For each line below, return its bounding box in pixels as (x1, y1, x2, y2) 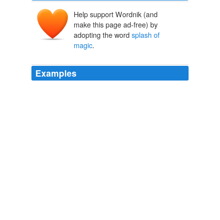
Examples (35, 67, 77, 80)
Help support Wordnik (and (74, 9, 158, 20)
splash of (132, 29, 160, 40)
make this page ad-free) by (74, 19, 158, 30)
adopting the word (74, 29, 132, 40)
